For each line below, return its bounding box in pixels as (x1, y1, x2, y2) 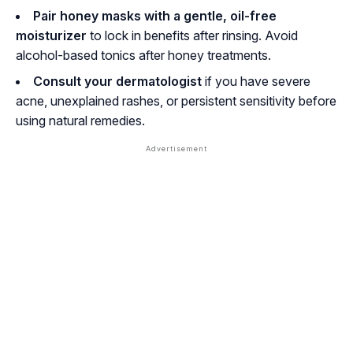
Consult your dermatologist (33, 73, 202, 90)
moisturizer (16, 28, 87, 44)
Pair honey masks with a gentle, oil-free (33, 8, 277, 24)
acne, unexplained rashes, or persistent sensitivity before (16, 93, 336, 110)
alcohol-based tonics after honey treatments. (16, 47, 271, 64)
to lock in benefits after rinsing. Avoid (87, 28, 298, 44)
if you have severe (202, 73, 310, 90)
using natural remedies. (16, 113, 145, 129)
